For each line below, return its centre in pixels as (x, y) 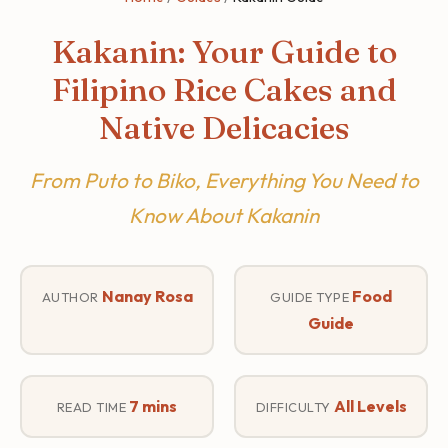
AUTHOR (70, 296)
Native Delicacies (224, 127)
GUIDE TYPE (309, 296)
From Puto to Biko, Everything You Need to (224, 179)
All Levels (370, 405)
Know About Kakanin (224, 214)
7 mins (153, 405)
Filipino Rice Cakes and (224, 89)
